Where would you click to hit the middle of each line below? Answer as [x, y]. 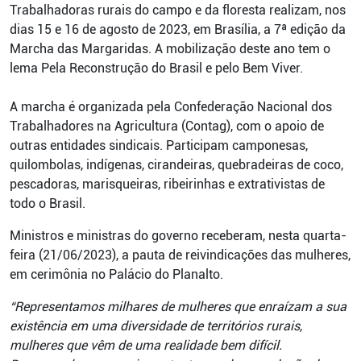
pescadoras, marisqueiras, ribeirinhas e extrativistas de [167, 184]
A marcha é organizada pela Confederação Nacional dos [171, 107]
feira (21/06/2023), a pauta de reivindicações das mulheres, [180, 255]
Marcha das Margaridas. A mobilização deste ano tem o [170, 49]
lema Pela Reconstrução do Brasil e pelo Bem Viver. [156, 68]
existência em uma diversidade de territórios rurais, [156, 326]
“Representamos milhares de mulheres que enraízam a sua [178, 307]
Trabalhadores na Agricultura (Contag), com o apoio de [167, 126]
